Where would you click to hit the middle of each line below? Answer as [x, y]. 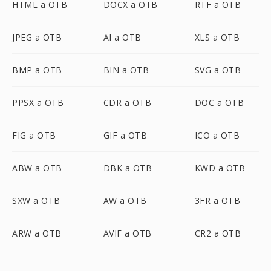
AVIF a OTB [127, 233]
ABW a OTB [37, 168]
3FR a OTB [217, 201]
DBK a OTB [128, 168]
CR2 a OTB [218, 233]
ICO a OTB [217, 135]
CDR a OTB [127, 103]
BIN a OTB [126, 70]
